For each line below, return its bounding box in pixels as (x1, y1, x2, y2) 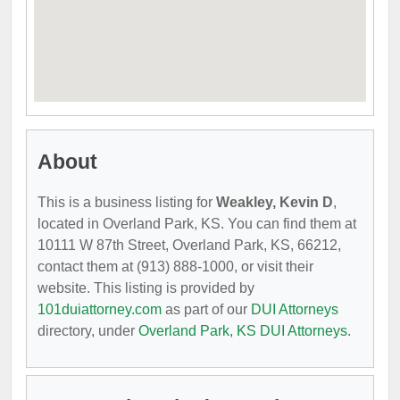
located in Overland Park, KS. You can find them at (37, 216, 356, 231)
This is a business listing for (37, 195, 216, 210)
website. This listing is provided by (37, 280, 254, 296)
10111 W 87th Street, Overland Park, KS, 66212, (37, 237, 341, 253)
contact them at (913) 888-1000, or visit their (37, 259, 313, 274)
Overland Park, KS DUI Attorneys (138, 323, 347, 338)
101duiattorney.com (37, 302, 162, 317)
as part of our (162, 302, 251, 317)
